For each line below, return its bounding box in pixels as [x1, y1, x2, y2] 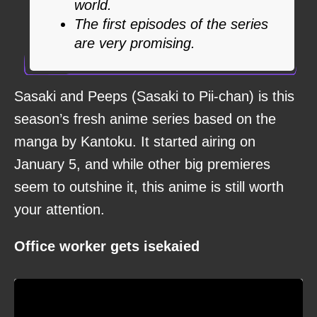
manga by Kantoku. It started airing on [14, 133, 255, 149]
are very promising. [74, 35, 195, 51]
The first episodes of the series [74, 16, 268, 32]
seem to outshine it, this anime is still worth [14, 178, 284, 195]
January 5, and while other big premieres [14, 156, 270, 172]
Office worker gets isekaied [14, 238, 200, 254]
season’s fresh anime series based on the [14, 110, 276, 127]
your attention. [14, 201, 105, 217]
